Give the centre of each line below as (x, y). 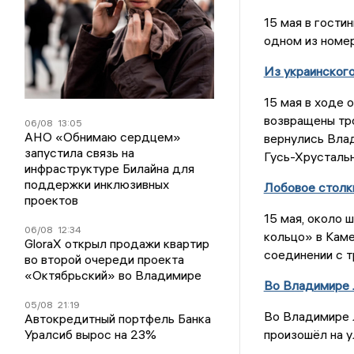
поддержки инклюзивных (97, 185)
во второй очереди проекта (105, 260)
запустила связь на (80, 153)
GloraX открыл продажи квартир (117, 244)
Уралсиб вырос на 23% (91, 335)
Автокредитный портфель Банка (118, 319)
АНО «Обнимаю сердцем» (103, 137)
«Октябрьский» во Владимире (113, 275)
